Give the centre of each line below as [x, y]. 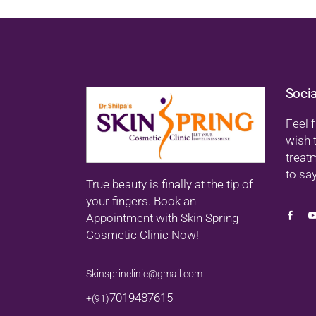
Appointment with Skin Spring [162, 218]
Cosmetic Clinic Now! [142, 235]
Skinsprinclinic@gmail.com [144, 274]
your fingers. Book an [141, 201]
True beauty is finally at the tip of [170, 184]
